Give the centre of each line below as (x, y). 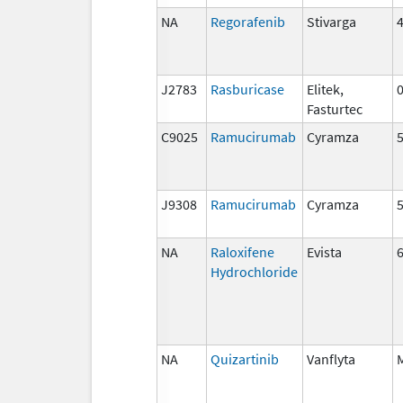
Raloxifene (242, 251)
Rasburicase (247, 89)
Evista (324, 251)
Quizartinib (245, 358)
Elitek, (325, 89)
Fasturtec (335, 108)
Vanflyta (331, 358)
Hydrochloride (254, 271)
